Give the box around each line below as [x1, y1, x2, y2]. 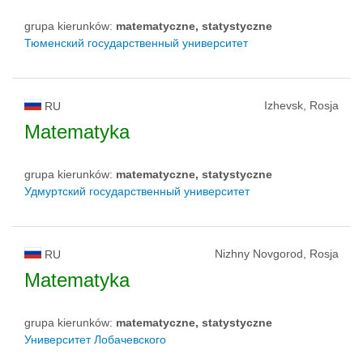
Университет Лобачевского [24, 332, 166, 346]
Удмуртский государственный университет [24, 184, 250, 198]
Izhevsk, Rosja [264, 98, 339, 112]
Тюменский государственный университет [24, 36, 248, 49]
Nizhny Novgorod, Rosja [215, 246, 339, 260]
